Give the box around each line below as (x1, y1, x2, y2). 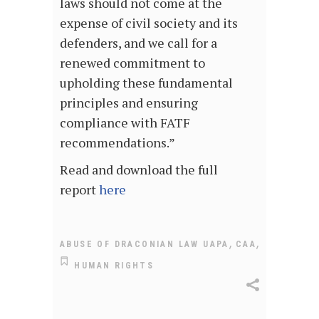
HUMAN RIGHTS (74, 260, 155, 271)
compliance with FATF (60, 113, 190, 131)
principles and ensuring (60, 93, 198, 111)
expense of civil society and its (60, 14, 238, 31)
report (60, 180, 99, 198)
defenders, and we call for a (60, 33, 217, 51)
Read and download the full (60, 160, 218, 178)
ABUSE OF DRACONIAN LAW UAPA (60, 239, 229, 249)
